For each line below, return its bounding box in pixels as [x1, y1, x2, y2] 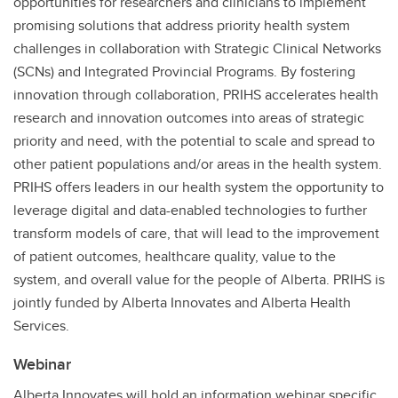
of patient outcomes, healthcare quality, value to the [13, 246, 336, 267]
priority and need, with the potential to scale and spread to [13, 131, 375, 152]
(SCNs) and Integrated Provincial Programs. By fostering [13, 61, 355, 83]
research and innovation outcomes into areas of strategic [13, 107, 364, 129]
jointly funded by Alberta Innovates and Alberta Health [13, 292, 351, 314]
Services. [13, 315, 69, 337]
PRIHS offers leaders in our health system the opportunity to [13, 177, 384, 198]
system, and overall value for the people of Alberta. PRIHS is [13, 269, 385, 291]
